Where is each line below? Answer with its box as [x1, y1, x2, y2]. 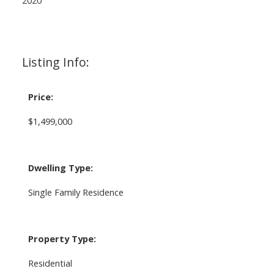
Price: [28, 90, 53, 103]
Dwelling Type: [28, 161, 93, 174]
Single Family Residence [28, 185, 124, 198]
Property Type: [28, 232, 96, 245]
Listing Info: [21, 53, 89, 70]
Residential [28, 256, 72, 269]
